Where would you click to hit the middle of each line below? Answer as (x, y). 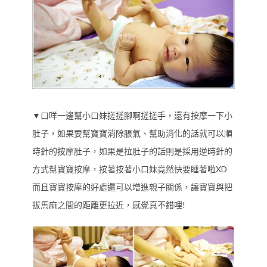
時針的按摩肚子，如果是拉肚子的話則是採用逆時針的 (132, 151)
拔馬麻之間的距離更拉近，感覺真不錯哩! (109, 204)
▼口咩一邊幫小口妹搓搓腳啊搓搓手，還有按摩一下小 (132, 115)
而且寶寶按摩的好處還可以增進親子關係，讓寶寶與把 (132, 187)
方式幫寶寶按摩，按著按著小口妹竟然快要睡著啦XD (130, 169)
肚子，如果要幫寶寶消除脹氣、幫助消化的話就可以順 (132, 133)
